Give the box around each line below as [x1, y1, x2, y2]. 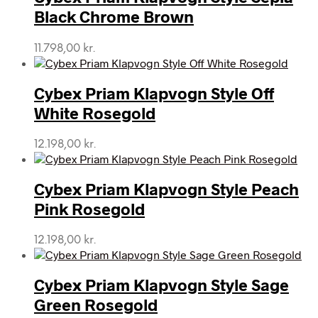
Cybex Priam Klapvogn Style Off [34, 82, 274, 103]
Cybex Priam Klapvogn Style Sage [34, 275, 289, 295]
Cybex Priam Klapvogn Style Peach [34, 179, 299, 199]
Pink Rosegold [34, 199, 145, 219]
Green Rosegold [34, 295, 158, 315]
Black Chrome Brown [34, 6, 194, 27]
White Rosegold [34, 102, 155, 123]
